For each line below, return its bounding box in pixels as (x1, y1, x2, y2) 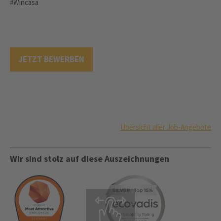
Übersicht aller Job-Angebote (120, 122, 211, 132)
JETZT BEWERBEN (18, 54, 84, 65)
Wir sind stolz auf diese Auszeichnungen (10, 153, 169, 164)
